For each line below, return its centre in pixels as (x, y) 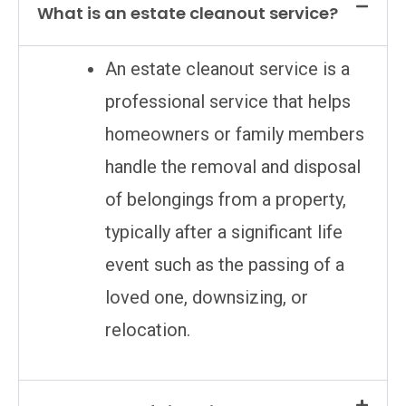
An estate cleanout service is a (227, 68)
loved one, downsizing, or (207, 297)
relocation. (148, 329)
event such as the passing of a (225, 264)
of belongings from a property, (226, 199)
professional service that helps (228, 101)
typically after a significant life (224, 232)
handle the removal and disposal (233, 166)
